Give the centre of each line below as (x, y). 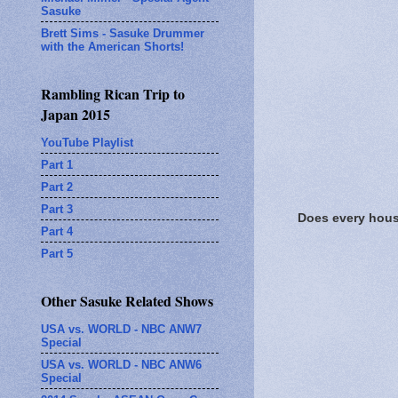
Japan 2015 (76, 114)
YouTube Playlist (87, 142)
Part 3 (57, 209)
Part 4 (57, 231)
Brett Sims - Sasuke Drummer (123, 33)
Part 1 (57, 164)
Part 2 (57, 187)
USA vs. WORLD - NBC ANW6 (121, 364)
